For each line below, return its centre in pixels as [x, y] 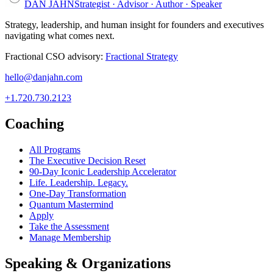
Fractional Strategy [142, 57]
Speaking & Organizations [88, 263]
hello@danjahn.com [44, 77]
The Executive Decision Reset [87, 160]
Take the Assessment [69, 226]
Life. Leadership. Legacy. [79, 182]
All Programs [55, 149]
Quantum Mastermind [71, 204]
